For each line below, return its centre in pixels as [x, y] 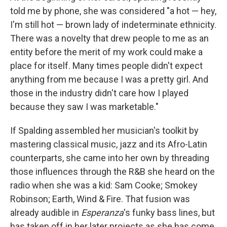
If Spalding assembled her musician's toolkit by [104, 131]
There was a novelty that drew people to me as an [109, 39]
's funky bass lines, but [169, 213]
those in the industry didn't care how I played [99, 93]
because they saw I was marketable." [84, 107]
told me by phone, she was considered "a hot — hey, [113, 11]
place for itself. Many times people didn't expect [106, 66]
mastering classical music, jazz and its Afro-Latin [109, 144]
